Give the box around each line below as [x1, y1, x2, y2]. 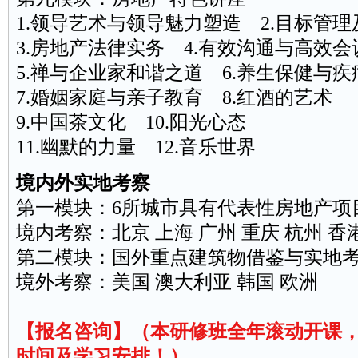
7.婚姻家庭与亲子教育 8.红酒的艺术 [15, 87, 332, 108]
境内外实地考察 [15, 173, 150, 193]
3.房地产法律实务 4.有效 [15, 38, 237, 58]
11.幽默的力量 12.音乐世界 [15, 137, 256, 157]
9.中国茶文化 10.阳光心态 [15, 112, 246, 133]
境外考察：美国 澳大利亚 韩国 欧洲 [15, 272, 318, 292]
